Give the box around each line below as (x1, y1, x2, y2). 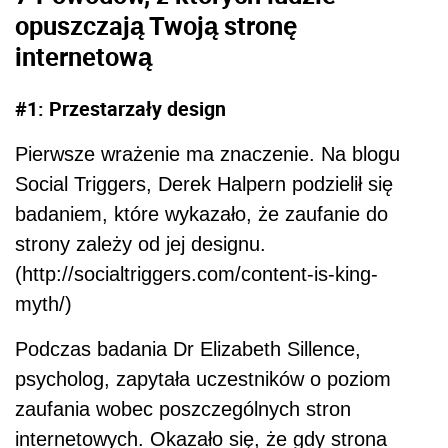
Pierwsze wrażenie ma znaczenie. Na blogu (15, 142, 400, 165)
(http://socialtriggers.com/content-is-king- (15, 262, 378, 285)
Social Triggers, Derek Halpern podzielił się (15, 172, 393, 195)
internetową (15, 39, 152, 74)
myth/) (15, 292, 72, 315)
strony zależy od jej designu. (15, 232, 266, 255)
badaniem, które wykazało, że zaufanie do (15, 202, 388, 225)
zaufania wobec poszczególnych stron (15, 397, 351, 420)
